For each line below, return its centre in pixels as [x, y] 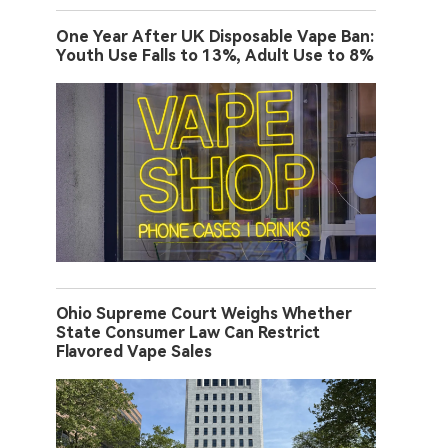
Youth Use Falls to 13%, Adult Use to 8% [215, 55]
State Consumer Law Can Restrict [188, 332]
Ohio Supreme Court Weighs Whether [204, 313]
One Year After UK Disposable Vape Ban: [215, 36]
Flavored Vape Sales [134, 351]
